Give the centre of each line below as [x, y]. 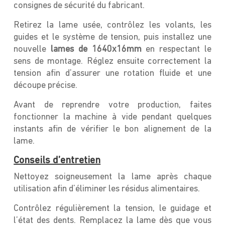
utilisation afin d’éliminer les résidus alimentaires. [107, 189]
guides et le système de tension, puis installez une [113, 37]
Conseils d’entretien [57, 160]
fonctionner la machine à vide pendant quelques [113, 117]
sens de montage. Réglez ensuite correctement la [113, 61]
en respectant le [176, 49]
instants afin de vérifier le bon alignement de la [113, 129]
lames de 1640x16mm [96, 49]
